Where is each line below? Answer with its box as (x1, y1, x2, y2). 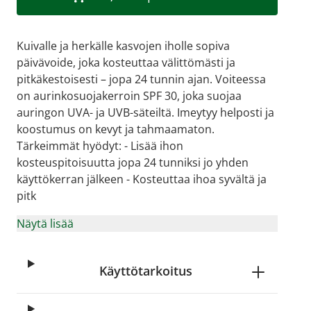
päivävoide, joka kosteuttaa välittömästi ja (17, 55, 235, 70)
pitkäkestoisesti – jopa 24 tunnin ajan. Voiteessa (17, 72, 266, 87)
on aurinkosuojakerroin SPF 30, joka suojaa (17, 88, 242, 103)
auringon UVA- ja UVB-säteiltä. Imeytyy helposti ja (17, 105, 274, 120)
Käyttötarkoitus (99, 262, 192, 279)
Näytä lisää (17, 216, 74, 231)
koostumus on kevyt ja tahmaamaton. (17, 121, 215, 137)
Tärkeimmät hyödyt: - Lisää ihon (17, 138, 183, 153)
